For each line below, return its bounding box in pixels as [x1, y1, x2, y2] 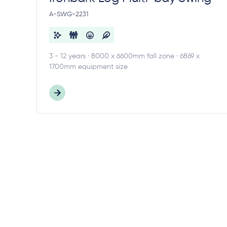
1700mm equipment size [49, 63, 128, 70]
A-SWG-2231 [49, 11, 88, 18]
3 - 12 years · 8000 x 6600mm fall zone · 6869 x [49, 53, 200, 60]
